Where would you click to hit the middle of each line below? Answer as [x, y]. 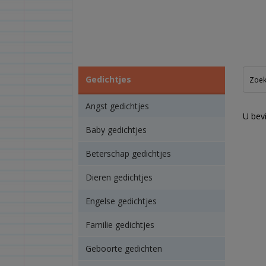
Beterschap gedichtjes [128, 153]
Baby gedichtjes [116, 130]
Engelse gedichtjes [121, 201]
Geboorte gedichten [123, 248]
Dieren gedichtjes [119, 177]
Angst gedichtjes [117, 106]
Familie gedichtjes [120, 225]
